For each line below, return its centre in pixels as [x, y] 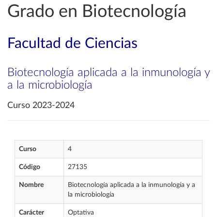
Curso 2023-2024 [41, 106]
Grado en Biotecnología [97, 12]
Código [30, 167]
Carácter [31, 213]
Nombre [31, 185]
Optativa [81, 213]
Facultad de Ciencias [72, 44]
